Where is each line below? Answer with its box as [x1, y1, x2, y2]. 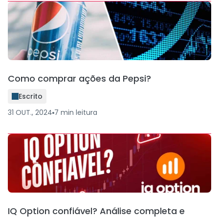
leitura [76, 108, 97, 117]
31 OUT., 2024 [8, 108, 52, 117]
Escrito [19, 91, 43, 101]
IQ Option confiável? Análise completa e [8, 205, 185, 217]
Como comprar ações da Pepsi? [8, 72, 151, 85]
